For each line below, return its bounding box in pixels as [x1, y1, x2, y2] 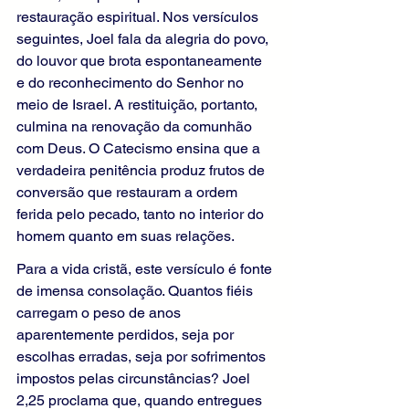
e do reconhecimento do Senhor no [16, 74, 247, 92]
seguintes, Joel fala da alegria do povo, [16, 30, 272, 48]
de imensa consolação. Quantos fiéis [16, 282, 257, 300]
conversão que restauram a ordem [16, 184, 241, 202]
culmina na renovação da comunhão [16, 118, 256, 136]
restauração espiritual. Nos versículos [16, 8, 262, 26]
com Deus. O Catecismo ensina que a [16, 140, 264, 158]
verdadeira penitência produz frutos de [16, 162, 268, 180]
